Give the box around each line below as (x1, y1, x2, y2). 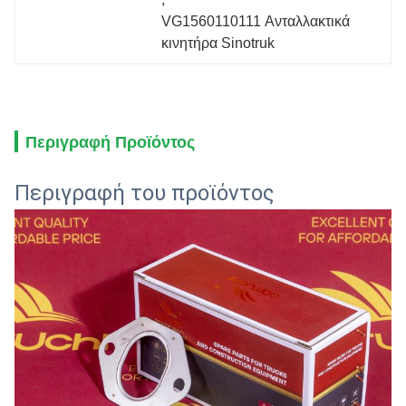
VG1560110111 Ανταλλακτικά (161, 14, 351, 29)
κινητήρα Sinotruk (161, 35, 275, 51)
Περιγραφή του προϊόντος (14, 180, 274, 206)
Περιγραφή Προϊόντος (25, 133, 195, 151)
